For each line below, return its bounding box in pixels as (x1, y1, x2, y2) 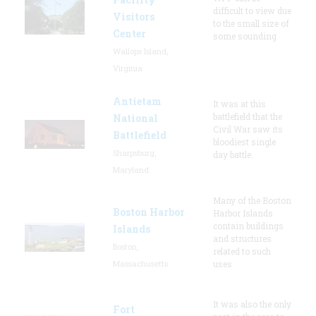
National (113, 111, 158, 125)
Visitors (113, 9, 154, 23)
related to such (213, 245, 271, 257)
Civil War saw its (213, 123, 283, 135)
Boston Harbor (113, 205, 185, 219)
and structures (213, 232, 272, 244)
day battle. (213, 148, 253, 160)
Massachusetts (113, 257, 168, 269)
